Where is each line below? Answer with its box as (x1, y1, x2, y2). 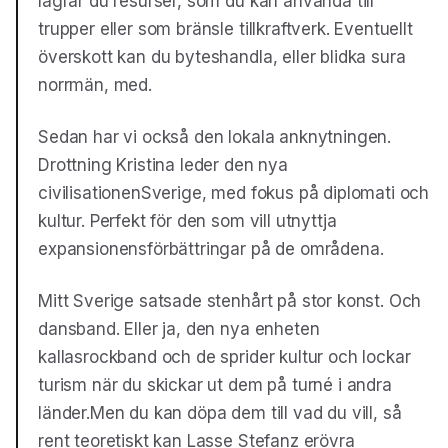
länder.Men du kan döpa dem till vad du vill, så (38, 402, 402, 423)
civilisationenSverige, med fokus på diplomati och (38, 182, 430, 203)
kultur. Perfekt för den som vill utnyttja (38, 210, 337, 231)
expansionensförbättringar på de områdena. (38, 238, 384, 259)
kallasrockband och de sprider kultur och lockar (38, 346, 411, 367)
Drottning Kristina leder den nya (38, 154, 288, 175)
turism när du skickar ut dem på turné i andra (38, 374, 392, 395)
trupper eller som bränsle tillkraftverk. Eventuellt (38, 18, 413, 39)
